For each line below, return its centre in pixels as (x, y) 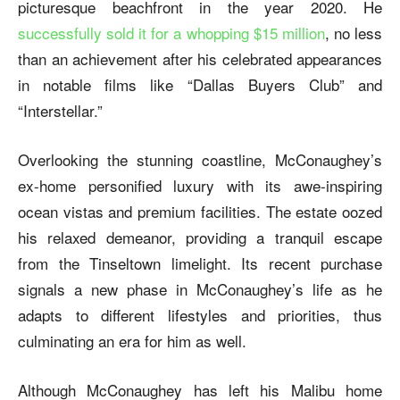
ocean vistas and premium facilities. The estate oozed (200, 211)
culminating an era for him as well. (132, 340)
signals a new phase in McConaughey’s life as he (200, 288)
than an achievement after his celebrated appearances (200, 58)
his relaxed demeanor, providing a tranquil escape (200, 237)
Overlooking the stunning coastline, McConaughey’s (200, 159)
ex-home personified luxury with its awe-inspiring (200, 185)
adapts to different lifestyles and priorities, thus (200, 314)
